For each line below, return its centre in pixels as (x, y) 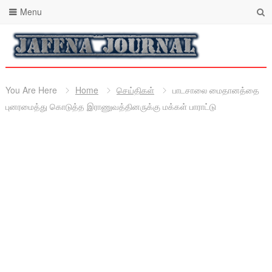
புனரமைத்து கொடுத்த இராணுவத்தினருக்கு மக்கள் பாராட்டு (110, 106)
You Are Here (31, 90)
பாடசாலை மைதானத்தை (216, 90)
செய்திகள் (135, 90)
